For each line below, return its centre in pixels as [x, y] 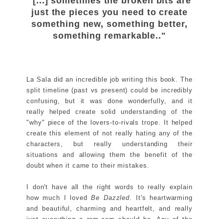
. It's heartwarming [161, 197]
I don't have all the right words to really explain [109, 187]
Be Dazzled [110, 197]
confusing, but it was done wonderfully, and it [109, 101]
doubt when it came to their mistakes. [88, 165]
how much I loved [59, 197]
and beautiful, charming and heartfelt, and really [109, 208]
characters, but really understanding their [109, 144]
